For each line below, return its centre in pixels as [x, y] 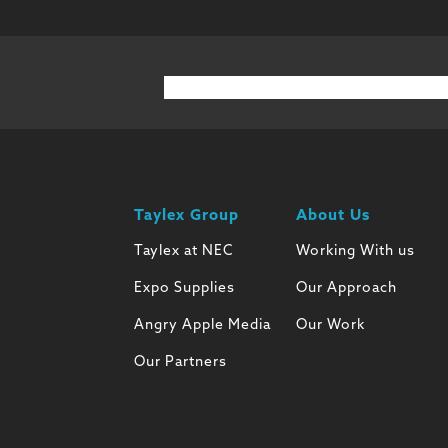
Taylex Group [187, 217]
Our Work [330, 326]
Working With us [355, 252]
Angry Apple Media [203, 326]
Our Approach [346, 289]
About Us [332, 217]
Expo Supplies [185, 289]
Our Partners [181, 363]
